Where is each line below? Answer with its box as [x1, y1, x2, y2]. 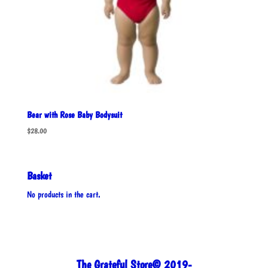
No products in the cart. [26, 188, 100, 200]
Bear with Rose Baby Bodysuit [26, 109, 122, 121]
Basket [26, 169, 51, 182]
